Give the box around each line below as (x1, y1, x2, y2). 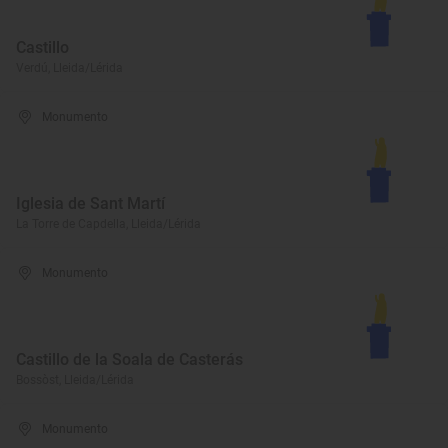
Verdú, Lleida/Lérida (16, 61, 123, 75)
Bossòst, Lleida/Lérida (16, 373, 134, 387)
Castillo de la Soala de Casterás (16, 350, 243, 369)
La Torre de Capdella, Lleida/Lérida (16, 217, 201, 231)
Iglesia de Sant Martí (16, 194, 165, 213)
